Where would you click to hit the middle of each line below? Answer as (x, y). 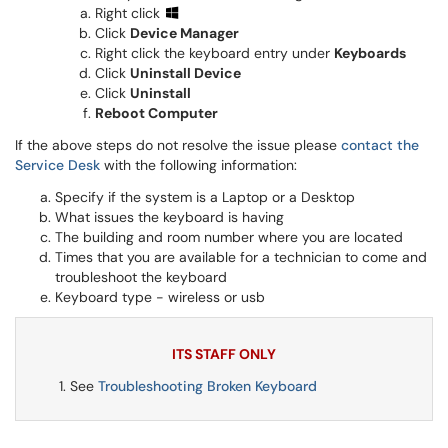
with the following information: (198, 165)
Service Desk (57, 165)
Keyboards (370, 53)
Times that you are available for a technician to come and (241, 257)
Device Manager (184, 33)
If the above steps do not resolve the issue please (178, 145)
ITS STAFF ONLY (224, 354)
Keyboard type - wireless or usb (160, 297)
